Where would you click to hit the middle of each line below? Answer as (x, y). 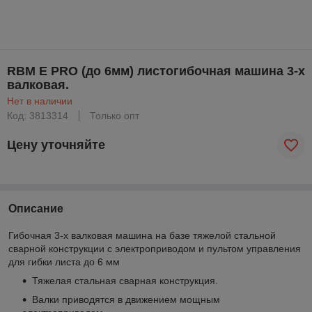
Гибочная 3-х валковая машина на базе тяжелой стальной (142, 235)
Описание (36, 208)
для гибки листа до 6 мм (64, 262)
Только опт (115, 115)
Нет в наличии (40, 101)
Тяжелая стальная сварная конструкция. (125, 280)
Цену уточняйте (56, 145)
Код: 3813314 (38, 115)
